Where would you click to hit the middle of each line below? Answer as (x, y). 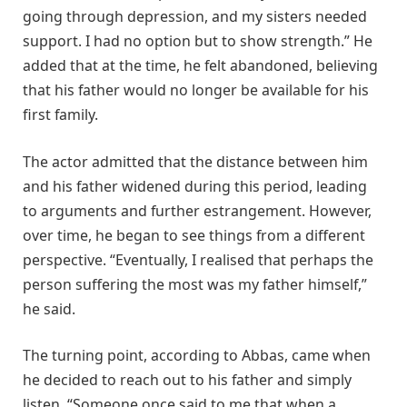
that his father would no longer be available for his (196, 90)
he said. (49, 308)
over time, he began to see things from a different (194, 235)
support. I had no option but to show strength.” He (198, 41)
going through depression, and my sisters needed (195, 17)
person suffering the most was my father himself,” (195, 284)
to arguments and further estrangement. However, (197, 210)
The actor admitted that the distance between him (195, 161)
